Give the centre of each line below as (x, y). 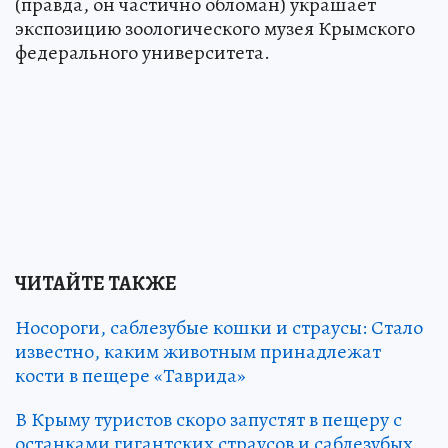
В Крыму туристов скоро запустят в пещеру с (208, 420)
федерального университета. (142, 52)
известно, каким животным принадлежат (198, 352)
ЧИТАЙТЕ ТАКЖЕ (96, 284)
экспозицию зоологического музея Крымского (215, 28)
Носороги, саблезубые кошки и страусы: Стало (219, 328)
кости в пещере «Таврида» (130, 376)
